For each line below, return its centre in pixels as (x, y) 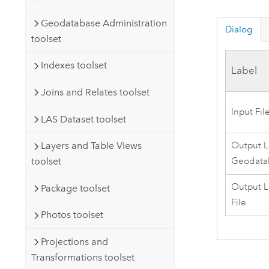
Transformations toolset (83, 257)
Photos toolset (72, 215)
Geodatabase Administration (104, 23)
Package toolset (75, 188)
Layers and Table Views (91, 146)
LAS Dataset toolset (83, 119)
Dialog (239, 29)
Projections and (74, 241)
